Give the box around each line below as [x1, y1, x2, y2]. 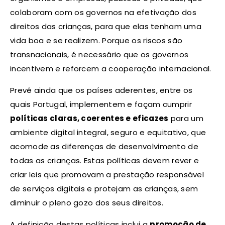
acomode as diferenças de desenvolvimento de [10, 141, 198, 152]
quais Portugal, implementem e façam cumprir [10, 98, 192, 109]
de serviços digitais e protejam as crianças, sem [10, 183, 198, 194]
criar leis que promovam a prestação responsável [10, 169, 204, 180]
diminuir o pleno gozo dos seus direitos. [10, 197, 163, 208]
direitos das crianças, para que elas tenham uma [10, 21, 202, 32]
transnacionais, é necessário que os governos [10, 49, 189, 60]
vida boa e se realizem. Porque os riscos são [10, 35, 183, 46]
